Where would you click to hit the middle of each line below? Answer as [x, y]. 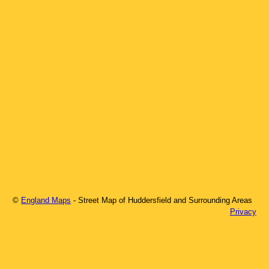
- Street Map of [101, 200]
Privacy [243, 211]
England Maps [46, 200]
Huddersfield [150, 200]
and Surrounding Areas [212, 200]
